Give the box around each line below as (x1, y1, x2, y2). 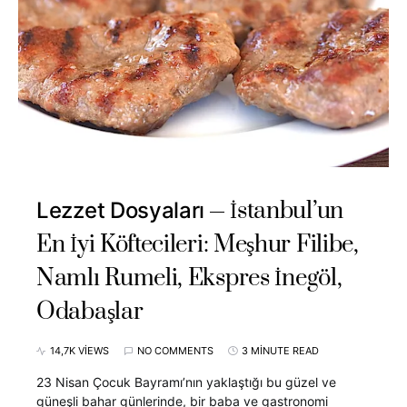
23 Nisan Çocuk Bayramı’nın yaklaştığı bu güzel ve (36, 374, 336, 391)
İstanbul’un (230, 196, 343, 227)
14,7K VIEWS (50, 344, 109, 358)
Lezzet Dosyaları (36, 197, 205, 224)
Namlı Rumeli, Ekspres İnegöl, (36, 263, 342, 294)
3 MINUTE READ (242, 344, 319, 358)
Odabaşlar (36, 297, 144, 328)
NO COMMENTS (137, 344, 213, 358)
